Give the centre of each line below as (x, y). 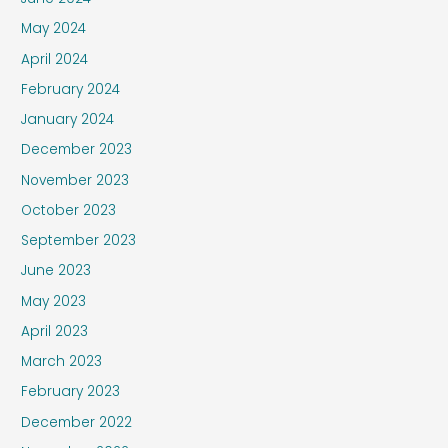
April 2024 (55, 59)
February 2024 (71, 89)
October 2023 (69, 210)
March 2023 (62, 362)
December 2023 (77, 150)
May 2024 (54, 29)
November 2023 (75, 180)
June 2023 (56, 271)
